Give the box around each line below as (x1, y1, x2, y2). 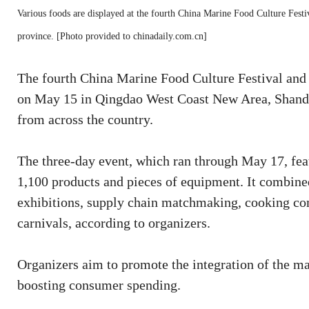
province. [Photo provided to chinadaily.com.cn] (17, 31, 207, 41)
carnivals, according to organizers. (17, 215, 210, 230)
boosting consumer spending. (17, 277, 181, 292)
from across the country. (17, 112, 153, 127)
